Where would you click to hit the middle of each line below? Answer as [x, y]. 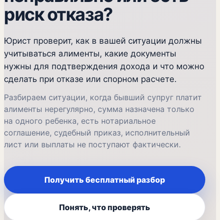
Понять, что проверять [105, 207]
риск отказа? [58, 14]
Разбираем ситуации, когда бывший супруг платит [103, 97]
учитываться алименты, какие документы [90, 54]
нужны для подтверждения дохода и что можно [104, 66]
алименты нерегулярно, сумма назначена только [99, 109]
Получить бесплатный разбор [105, 180]
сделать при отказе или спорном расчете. [90, 79]
